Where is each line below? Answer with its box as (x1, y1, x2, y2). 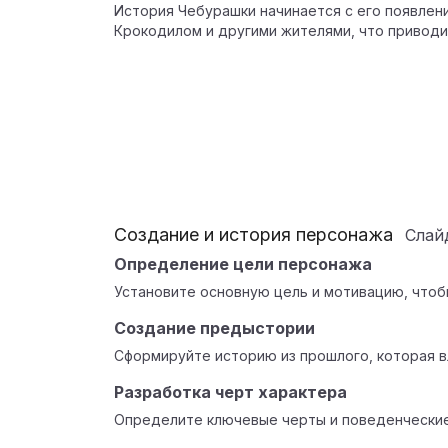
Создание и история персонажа (114, 224, 393, 245)
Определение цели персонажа (114, 254, 372, 274)
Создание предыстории (114, 318, 315, 338)
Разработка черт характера (114, 382, 347, 402)
